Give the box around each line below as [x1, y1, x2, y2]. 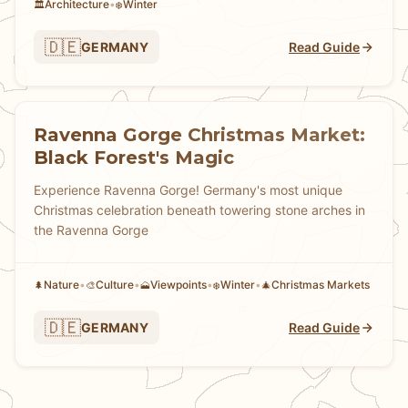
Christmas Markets [271, 278, 370, 291]
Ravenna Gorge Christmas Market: [34, 124, 365, 146]
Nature [44, 278, 79, 291]
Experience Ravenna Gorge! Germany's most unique [34, 182, 342, 198]
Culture [96, 278, 134, 291]
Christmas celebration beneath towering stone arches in [34, 202, 365, 218]
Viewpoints [150, 278, 207, 291]
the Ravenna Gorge [34, 222, 148, 238]
